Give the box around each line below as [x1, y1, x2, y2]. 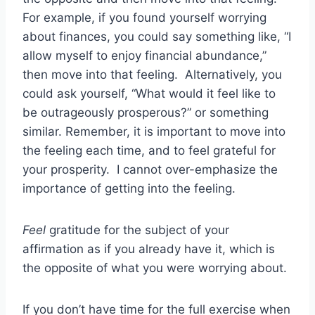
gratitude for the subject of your [46, 223, 229, 238]
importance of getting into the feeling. [22, 181, 236, 196]
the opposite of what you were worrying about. [22, 261, 287, 276]
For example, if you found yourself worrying [22, 11, 266, 25]
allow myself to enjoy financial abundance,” [22, 49, 266, 63]
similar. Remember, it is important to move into [22, 124, 285, 139]
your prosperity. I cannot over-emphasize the [22, 162, 278, 177]
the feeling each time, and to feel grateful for [22, 143, 276, 158]
